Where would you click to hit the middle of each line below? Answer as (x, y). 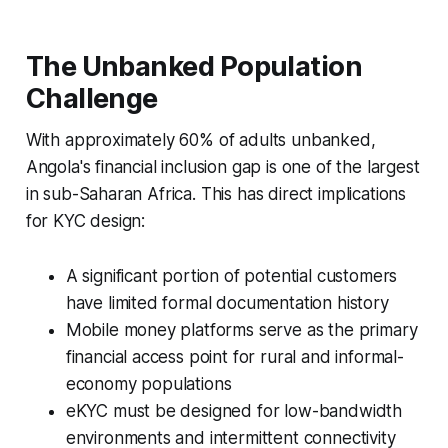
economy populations (148, 383)
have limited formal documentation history (227, 302)
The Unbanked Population (194, 66)
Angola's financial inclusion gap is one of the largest (222, 166)
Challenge (91, 98)
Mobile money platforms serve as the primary (241, 329)
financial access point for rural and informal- (234, 356)
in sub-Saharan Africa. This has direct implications (216, 193)
